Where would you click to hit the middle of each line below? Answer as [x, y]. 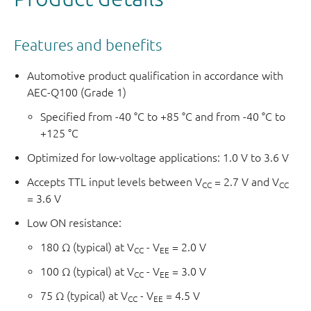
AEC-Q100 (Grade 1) [77, 93]
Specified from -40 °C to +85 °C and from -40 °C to [163, 117]
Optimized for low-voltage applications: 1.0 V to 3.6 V [158, 158]
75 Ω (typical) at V [84, 296]
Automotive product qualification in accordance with [155, 76]
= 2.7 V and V [246, 182]
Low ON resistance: [75, 223]
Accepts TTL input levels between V [115, 182]
